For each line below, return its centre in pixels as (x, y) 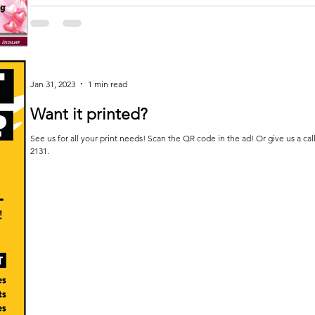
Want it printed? (89, 114)
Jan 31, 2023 (53, 84)
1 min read (108, 84)
